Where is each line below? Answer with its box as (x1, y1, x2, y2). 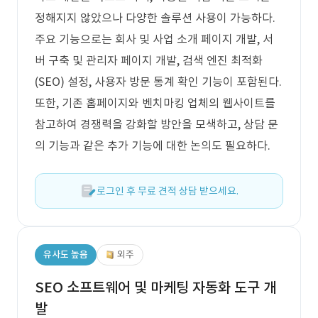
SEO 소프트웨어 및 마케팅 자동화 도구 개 (35, 278, 276, 297)
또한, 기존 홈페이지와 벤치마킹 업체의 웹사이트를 (35, 96, 275, 110)
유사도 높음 (43, 248, 88, 261)
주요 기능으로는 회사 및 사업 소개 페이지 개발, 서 (35, 32, 273, 46)
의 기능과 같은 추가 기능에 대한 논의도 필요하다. (35, 138, 270, 153)
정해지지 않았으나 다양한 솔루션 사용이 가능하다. (35, 11, 275, 25)
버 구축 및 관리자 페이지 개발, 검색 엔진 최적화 (35, 53, 263, 67)
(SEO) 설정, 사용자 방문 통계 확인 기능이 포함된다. (35, 75, 282, 89)
